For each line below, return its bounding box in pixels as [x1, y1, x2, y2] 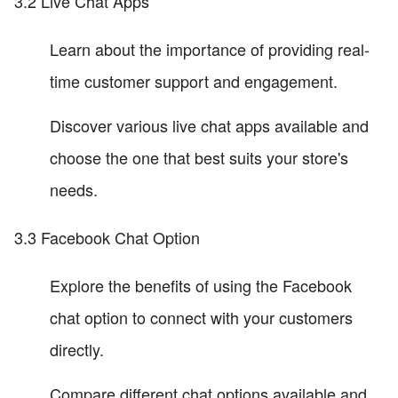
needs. [50, 177, 98, 201]
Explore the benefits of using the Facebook [50, 273, 352, 297]
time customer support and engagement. [50, 68, 338, 92]
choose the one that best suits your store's [50, 145, 348, 169]
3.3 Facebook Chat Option [14, 225, 200, 249]
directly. [50, 337, 104, 361]
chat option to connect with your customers [50, 305, 353, 329]
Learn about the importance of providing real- [50, 36, 370, 60]
